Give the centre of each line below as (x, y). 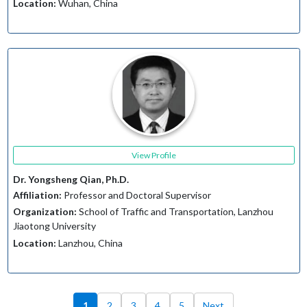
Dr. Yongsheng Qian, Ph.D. (71, 180)
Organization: (45, 212)
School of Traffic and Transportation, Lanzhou (175, 212)
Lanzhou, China (89, 243)
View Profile (153, 155)
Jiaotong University (54, 226)
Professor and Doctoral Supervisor (136, 195)
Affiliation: (37, 195)
